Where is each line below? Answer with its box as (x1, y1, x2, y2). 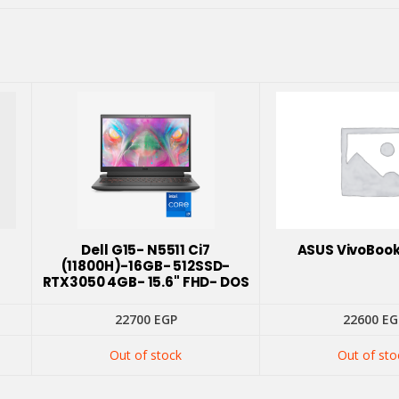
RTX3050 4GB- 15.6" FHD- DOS (42, 273, 249, 292)
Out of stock (110, 346, 182, 364)
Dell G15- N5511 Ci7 (81, 240, 210, 260)
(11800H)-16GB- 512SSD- (61, 256, 231, 276)
